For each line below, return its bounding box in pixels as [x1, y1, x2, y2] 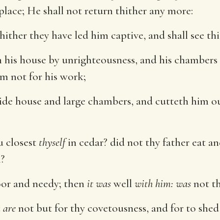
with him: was [135, 176, 191, 191]
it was [87, 176, 111, 191]
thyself [39, 135, 65, 149]
